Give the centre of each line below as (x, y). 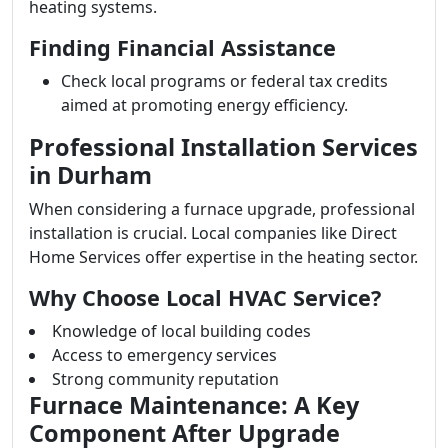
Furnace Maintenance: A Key (194, 405)
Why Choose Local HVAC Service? (205, 297)
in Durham (90, 175)
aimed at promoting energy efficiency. (204, 105)
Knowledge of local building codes (181, 331)
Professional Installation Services (223, 147)
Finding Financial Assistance (182, 47)
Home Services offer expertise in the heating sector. (223, 257)
